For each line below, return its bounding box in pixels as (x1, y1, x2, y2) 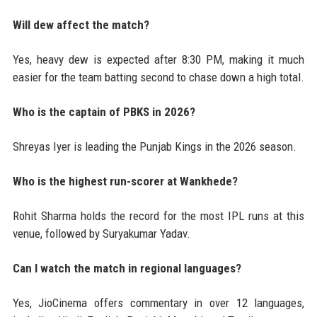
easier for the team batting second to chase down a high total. (12, 70, 304, 85)
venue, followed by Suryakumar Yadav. (12, 226, 190, 241)
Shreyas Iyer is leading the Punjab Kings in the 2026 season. (12, 139, 296, 154)
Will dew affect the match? (12, 18, 149, 33)
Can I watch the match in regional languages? (12, 261, 241, 276)
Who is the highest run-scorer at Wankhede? (12, 174, 238, 189)
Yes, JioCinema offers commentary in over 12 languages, (12, 296, 305, 311)
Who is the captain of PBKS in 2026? (12, 105, 195, 120)
